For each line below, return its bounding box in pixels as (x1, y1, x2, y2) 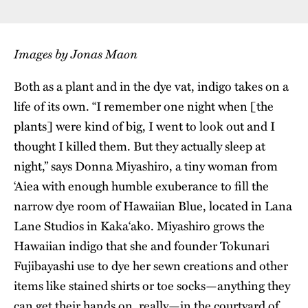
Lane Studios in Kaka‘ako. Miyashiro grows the (14, 217, 265, 235)
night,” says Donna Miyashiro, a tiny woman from (14, 157, 278, 175)
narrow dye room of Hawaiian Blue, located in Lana (14, 197, 292, 215)
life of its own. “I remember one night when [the (14, 97, 274, 115)
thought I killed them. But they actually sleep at (14, 137, 265, 155)
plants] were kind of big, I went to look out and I (14, 117, 275, 135)
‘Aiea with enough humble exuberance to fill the (14, 177, 269, 195)
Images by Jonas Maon (14, 44, 137, 63)
